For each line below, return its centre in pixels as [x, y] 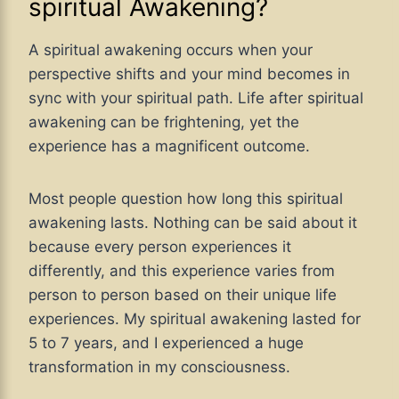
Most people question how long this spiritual [186, 199]
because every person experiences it [160, 247]
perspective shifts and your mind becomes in [189, 74]
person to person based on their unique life [183, 295]
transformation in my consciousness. [159, 367]
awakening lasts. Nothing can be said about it [193, 223]
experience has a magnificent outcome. [169, 147]
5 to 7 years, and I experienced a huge [166, 343]
